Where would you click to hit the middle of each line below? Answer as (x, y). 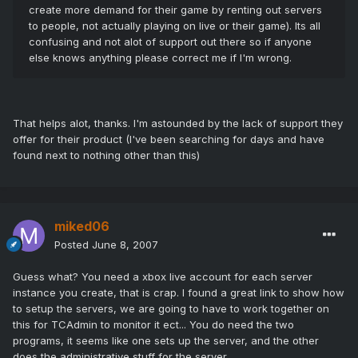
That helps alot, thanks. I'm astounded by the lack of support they (178, 123)
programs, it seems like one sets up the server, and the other (166, 341)
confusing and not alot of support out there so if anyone (170, 42)
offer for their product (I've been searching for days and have (169, 139)
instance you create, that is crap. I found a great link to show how (179, 293)
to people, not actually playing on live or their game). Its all (175, 26)
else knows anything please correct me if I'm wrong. (160, 58)
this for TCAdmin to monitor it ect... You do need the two (153, 325)
